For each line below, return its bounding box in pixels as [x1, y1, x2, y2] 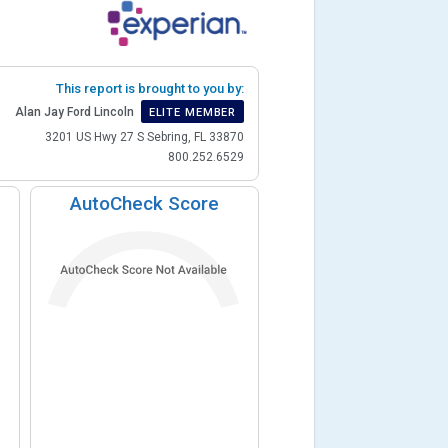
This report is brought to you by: [56, 80, 245, 96]
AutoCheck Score [70, 192, 220, 216]
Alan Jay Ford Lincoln [14, 105, 134, 120]
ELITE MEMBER [148, 105, 237, 119]
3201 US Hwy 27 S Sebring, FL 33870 [45, 129, 245, 144]
